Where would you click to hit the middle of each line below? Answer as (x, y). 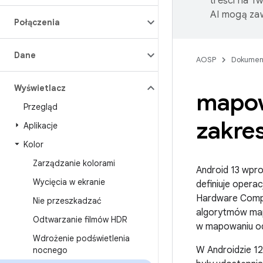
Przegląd (41, 107)
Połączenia (37, 22)
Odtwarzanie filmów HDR (80, 220)
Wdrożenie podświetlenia (81, 238)
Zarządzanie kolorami (74, 163)
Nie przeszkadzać (67, 201)
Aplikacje (41, 126)
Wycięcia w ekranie (69, 182)
